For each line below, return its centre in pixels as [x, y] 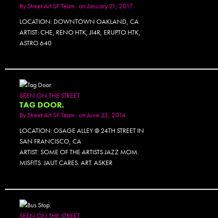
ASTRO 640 [36, 43]
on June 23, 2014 [102, 115]
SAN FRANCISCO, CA [50, 141]
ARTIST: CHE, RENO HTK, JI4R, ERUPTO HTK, [80, 32]
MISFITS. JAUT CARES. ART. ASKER [66, 163]
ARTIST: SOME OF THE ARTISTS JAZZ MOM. [79, 152]
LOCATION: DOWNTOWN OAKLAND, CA [79, 21]
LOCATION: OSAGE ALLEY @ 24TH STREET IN [82, 131]
